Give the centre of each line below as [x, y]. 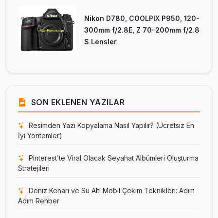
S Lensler [100, 41]
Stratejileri [34, 168]
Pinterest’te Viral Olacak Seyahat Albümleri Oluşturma [113, 158]
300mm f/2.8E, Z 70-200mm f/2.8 [142, 30]
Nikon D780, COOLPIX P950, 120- [142, 18]
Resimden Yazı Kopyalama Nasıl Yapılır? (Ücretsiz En [110, 125]
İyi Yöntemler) [40, 135]
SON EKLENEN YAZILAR [78, 102]
